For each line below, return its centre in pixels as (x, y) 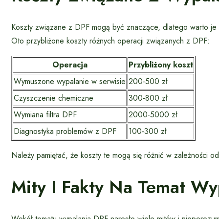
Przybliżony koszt (161, 65)
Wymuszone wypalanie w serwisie (70, 81)
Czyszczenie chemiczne (54, 98)
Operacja (70, 65)
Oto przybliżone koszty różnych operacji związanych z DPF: (110, 41)
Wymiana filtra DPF (45, 114)
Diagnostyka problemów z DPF (65, 131)
